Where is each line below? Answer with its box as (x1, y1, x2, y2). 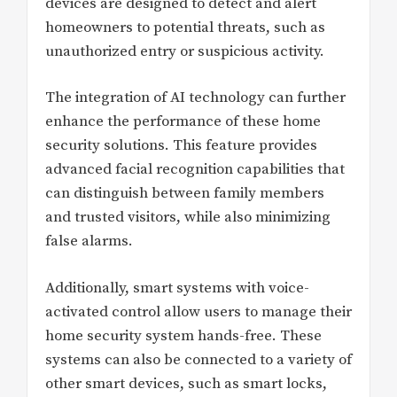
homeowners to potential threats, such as (45, 17, 325, 37)
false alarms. (45, 231, 133, 252)
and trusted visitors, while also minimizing (45, 207, 331, 228)
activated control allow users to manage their (45, 301, 352, 322)
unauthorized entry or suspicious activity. (45, 41, 324, 61)
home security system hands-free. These (45, 325, 322, 346)
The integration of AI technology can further (45, 88, 346, 108)
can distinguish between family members (45, 183, 324, 204)
